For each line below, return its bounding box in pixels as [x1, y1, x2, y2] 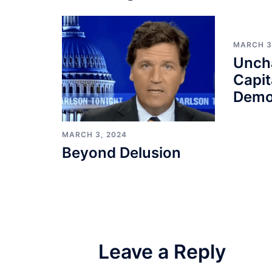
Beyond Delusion [62, 144, 181, 162]
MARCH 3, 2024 [62, 130, 127, 140]
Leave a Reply [98, 240, 226, 264]
